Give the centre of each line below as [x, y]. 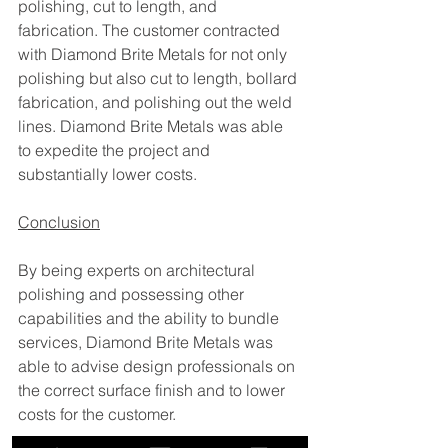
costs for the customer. [99, 413]
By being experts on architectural [138, 269]
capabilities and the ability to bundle [150, 317]
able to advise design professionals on [158, 365]
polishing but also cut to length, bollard [159, 77]
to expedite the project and [116, 149]
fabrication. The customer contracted [151, 29]
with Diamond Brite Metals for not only [154, 53]
